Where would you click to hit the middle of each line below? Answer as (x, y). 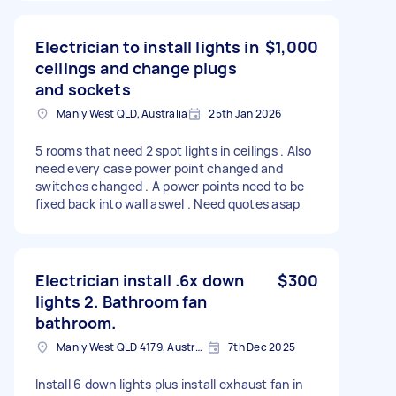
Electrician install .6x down (140, 280)
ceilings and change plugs (136, 68)
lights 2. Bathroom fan (122, 301)
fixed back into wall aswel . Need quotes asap (168, 203)
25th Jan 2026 (245, 113)
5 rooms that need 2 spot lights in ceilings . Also (174, 150)
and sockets (83, 89)
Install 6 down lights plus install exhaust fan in (169, 384)
